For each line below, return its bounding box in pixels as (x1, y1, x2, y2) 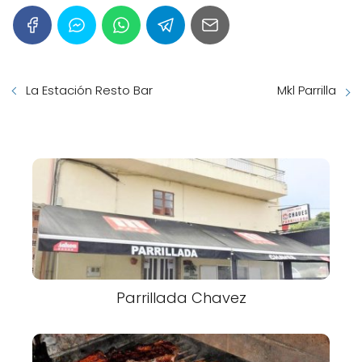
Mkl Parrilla (277, 81, 336, 99)
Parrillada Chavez (116, 287, 246, 308)
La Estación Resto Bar (26, 81, 153, 99)
